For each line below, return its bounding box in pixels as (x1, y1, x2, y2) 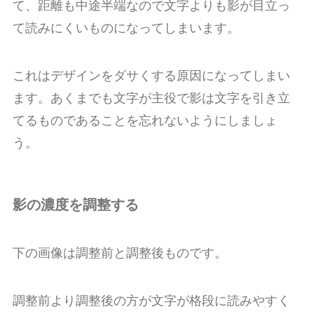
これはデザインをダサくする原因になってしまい (12, 68, 290, 83)
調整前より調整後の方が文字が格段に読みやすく (12, 293, 290, 308)
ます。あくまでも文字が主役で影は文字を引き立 (12, 90, 290, 105)
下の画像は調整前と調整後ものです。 (12, 246, 227, 261)
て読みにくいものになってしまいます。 (12, 20, 240, 35)
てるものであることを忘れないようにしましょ (12, 113, 278, 128)
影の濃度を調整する (12, 196, 139, 212)
